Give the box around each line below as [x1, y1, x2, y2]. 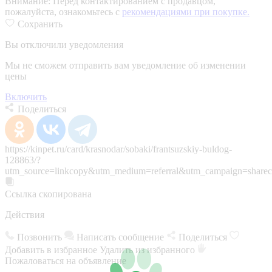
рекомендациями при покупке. [122, 6, 250, 17]
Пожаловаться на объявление [5, 255, 126, 266]
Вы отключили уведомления [5, 39, 123, 50]
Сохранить [18, 18, 63, 29]
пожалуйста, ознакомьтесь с [5, 6, 122, 17]
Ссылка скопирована [5, 188, 92, 199]
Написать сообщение [76, 231, 164, 242]
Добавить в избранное [5, 244, 100, 255]
